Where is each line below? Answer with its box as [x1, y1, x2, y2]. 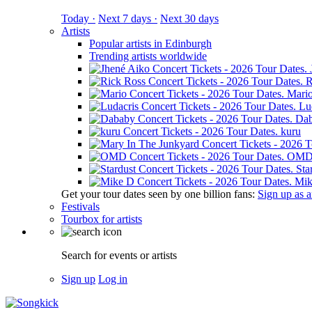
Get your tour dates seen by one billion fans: [61, 188, 258, 200]
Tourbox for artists [61, 213, 142, 225]
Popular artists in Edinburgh [89, 38, 212, 49]
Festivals [61, 201, 100, 212]
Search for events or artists [61, 249, 177, 261]
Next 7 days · [98, 13, 157, 24]
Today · [61, 13, 95, 24]
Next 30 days [160, 13, 219, 24]
